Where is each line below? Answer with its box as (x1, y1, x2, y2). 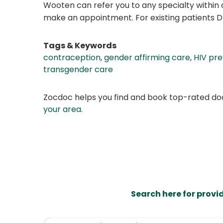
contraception (43, 52, 101, 64)
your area (43, 104, 81, 115)
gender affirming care (104, 52, 190, 64)
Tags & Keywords (43, 40, 116, 52)
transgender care (43, 64, 113, 76)
